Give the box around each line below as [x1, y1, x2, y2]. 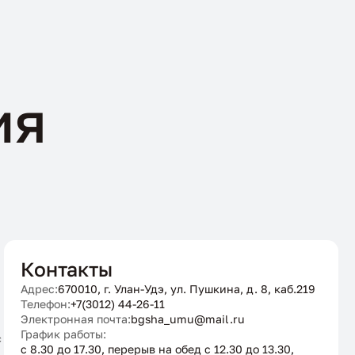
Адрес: [20, 281, 58, 296]
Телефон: [20, 296, 71, 311]
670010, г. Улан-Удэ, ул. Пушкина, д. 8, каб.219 [57, 281, 315, 296]
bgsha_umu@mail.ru [130, 311, 245, 326]
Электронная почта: [20, 311, 131, 326]
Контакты [20, 257, 113, 281]
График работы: [20, 326, 106, 341]
